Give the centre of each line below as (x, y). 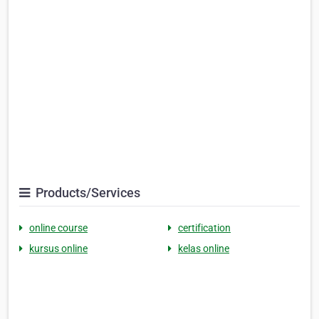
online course (58, 228)
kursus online (58, 249)
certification (204, 228)
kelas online (204, 249)
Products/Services (87, 193)
